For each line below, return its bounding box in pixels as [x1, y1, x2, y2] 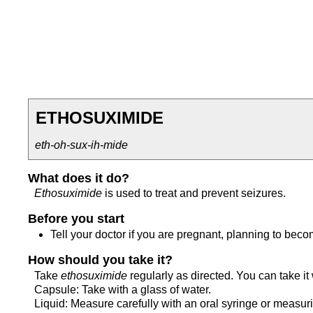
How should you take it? [28, 252, 173, 267]
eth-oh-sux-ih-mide [35, 138, 129, 151]
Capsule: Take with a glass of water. [34, 283, 212, 296]
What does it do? [28, 170, 129, 185]
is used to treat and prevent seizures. [102, 187, 286, 200]
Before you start [28, 212, 124, 226]
